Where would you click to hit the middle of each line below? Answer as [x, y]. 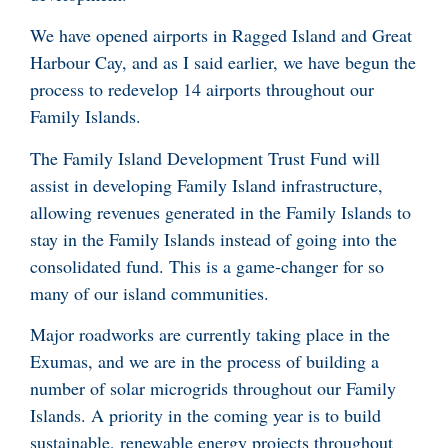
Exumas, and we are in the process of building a [204, 361]
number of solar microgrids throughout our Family [213, 388]
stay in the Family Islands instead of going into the [213, 238]
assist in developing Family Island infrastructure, [206, 184]
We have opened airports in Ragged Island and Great [221, 35]
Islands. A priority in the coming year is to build [205, 415]
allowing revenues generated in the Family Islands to [220, 211]
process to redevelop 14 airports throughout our [202, 89]
